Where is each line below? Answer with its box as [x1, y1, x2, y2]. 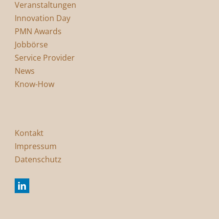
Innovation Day [15, 12, 70, 23]
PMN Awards [15, 25, 62, 37]
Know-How [15, 78, 54, 89]
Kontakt [15, 128, 44, 139]
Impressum [15, 141, 57, 152]
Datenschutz [15, 154, 62, 165]
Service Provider [15, 52, 75, 63]
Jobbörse [15, 39, 48, 50]
